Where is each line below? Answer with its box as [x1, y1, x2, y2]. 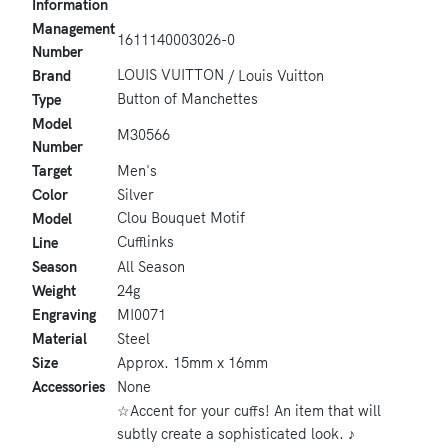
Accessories [32, 378, 105, 397]
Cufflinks [117, 233, 174, 252]
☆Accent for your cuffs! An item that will [117, 402, 381, 421]
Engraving [32, 306, 96, 325]
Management [32, 20, 115, 39]
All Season [117, 258, 185, 277]
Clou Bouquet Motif [117, 209, 245, 228]
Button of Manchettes [117, 90, 258, 109]
